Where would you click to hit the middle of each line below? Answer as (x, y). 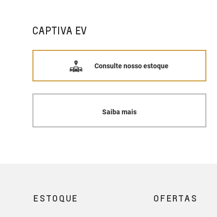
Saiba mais (119, 112)
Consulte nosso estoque (132, 66)
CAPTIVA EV (60, 31)
